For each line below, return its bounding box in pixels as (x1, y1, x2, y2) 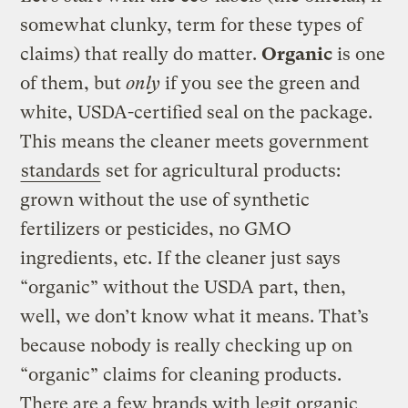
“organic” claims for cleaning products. (20, 364, 342, 386)
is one (332, 44, 386, 66)
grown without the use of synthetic (20, 189, 311, 211)
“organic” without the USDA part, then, (20, 277, 347, 299)
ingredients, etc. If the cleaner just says (20, 248, 342, 270)
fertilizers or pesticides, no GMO (20, 219, 292, 240)
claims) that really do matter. (20, 44, 262, 66)
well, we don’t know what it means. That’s (20, 306, 370, 328)
